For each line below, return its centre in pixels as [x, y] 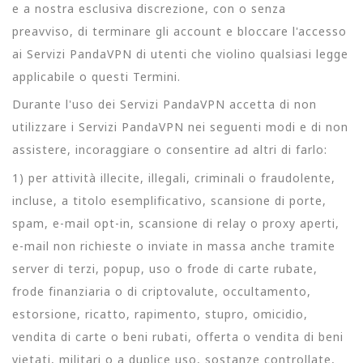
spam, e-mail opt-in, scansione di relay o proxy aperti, [176, 223]
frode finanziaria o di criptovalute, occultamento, [162, 291]
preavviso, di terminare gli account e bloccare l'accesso [179, 31]
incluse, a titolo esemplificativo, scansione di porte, [169, 200]
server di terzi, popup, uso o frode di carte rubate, [165, 268]
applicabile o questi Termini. [96, 77]
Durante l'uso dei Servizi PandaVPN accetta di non [164, 105]
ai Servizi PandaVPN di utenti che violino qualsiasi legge [180, 54]
